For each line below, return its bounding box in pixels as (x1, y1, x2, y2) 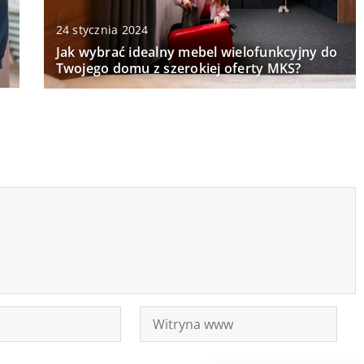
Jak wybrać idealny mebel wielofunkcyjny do (55, 42, 337, 61)
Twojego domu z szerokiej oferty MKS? (55, 58, 301, 77)
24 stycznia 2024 (55, 21, 149, 37)
